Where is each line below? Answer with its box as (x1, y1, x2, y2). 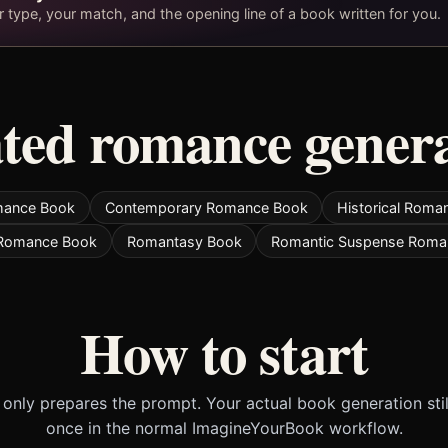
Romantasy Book (126, 232, 242, 250)
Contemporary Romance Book (104, 199, 308, 217)
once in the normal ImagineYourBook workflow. (45, 417, 403, 438)
